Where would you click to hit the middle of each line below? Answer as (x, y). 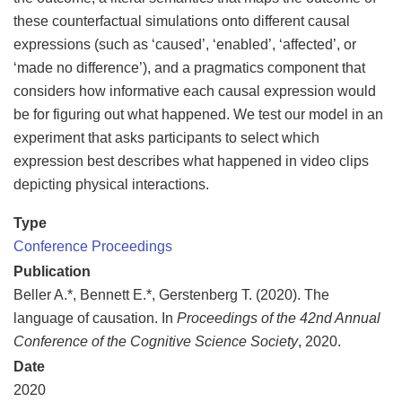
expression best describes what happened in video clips (191, 161)
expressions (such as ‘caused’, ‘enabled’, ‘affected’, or (185, 44)
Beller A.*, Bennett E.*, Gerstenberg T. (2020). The (171, 295)
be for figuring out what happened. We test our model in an (198, 114)
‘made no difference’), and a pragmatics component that (189, 68)
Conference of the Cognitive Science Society (156, 341)
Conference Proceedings (93, 246)
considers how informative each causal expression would (195, 91)
